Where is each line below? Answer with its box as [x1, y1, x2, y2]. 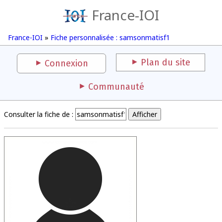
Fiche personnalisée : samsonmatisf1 [51, 33, 170, 42]
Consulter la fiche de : [4, 110, 73, 119]
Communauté [88, 81, 144, 92]
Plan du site [141, 57, 190, 68]
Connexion [45, 58, 88, 69]
